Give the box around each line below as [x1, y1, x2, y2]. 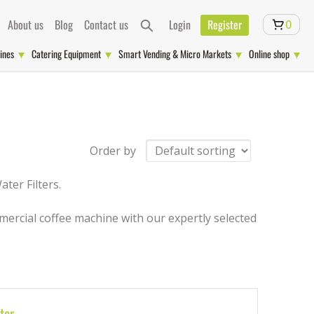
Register [207, 16, 242, 34]
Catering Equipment [32, 46, 101, 61]
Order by [90, 143, 136, 158]
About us [8, 16, 43, 34]
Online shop [249, 46, 289, 61]
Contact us [84, 16, 128, 34]
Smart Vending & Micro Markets [118, 46, 231, 61]
